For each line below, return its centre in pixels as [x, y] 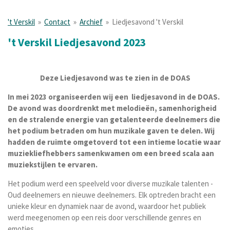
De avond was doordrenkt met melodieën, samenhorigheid [112, 108]
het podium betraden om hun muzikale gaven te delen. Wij [111, 131]
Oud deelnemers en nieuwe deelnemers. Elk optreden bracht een [112, 195]
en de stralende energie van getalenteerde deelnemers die [114, 119]
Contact [57, 22]
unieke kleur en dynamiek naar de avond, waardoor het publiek [107, 206]
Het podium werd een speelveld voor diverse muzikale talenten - [110, 184]
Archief [91, 22]
